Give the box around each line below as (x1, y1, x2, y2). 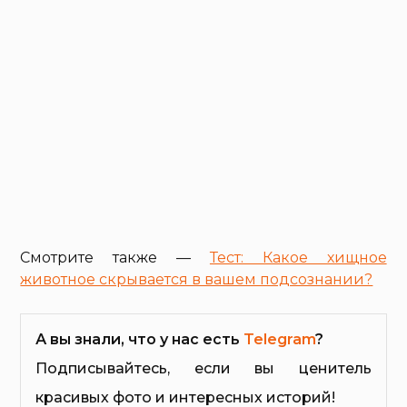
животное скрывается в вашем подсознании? (20, 270, 373, 288)
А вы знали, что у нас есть (35, 330, 244, 348)
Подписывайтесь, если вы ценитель (35, 359, 372, 377)
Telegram (243, 330, 316, 348)
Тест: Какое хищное (209, 248, 387, 266)
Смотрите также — (20, 248, 210, 266)
